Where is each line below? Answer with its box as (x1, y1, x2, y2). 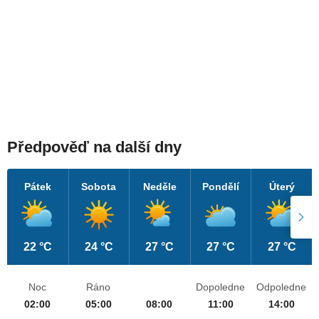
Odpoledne (256, 281, 307, 293)
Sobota (81, 181, 117, 193)
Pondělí (202, 181, 240, 193)
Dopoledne (196, 281, 246, 293)
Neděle (142, 181, 177, 193)
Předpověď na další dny (7, 138, 182, 157)
